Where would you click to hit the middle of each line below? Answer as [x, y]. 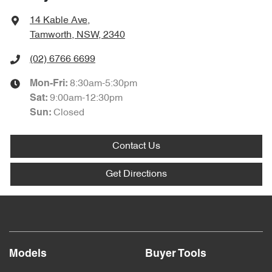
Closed [69, 113]
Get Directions [136, 175]
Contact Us [136, 147]
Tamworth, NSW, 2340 [77, 36]
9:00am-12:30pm [86, 99]
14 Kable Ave [59, 21]
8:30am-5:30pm [104, 84]
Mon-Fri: [50, 84]
